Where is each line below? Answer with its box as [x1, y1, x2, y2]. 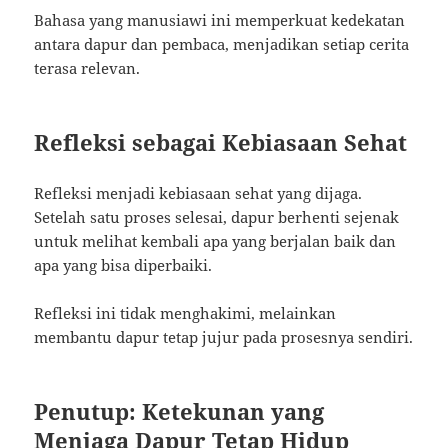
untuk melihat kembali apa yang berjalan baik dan [34, 231, 397, 252]
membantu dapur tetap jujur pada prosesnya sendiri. [34, 327, 414, 348]
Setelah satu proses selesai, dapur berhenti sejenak [34, 207, 400, 228]
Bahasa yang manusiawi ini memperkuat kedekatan [34, 10, 406, 31]
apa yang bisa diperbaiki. [34, 255, 213, 276]
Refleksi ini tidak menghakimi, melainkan [34, 303, 337, 324]
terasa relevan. [34, 58, 141, 79]
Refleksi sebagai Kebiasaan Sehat [34, 127, 408, 158]
